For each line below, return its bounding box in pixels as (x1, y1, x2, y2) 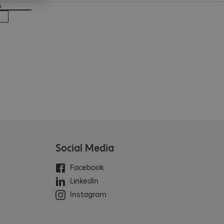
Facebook (69, 161, 104, 172)
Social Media (55, 140, 114, 154)
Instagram (69, 188, 106, 199)
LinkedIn (69, 174, 98, 185)
